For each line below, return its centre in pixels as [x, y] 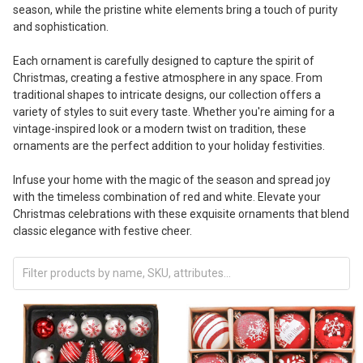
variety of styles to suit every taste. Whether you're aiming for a [174, 112]
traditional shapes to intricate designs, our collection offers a [167, 95]
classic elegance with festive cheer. [102, 231]
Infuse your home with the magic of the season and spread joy [172, 180]
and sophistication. [61, 27]
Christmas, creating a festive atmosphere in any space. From [168, 78]
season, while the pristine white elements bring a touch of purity [175, 10]
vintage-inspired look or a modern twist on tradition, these [160, 129]
